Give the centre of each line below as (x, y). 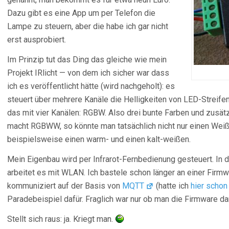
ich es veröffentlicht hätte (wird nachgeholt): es (91, 86)
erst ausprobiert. (37, 40)
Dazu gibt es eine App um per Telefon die (81, 13)
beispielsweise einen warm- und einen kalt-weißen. (99, 139)
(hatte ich (173, 186)
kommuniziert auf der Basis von (65, 186)
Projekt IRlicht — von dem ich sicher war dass (88, 73)
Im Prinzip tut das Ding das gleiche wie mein (87, 60)
